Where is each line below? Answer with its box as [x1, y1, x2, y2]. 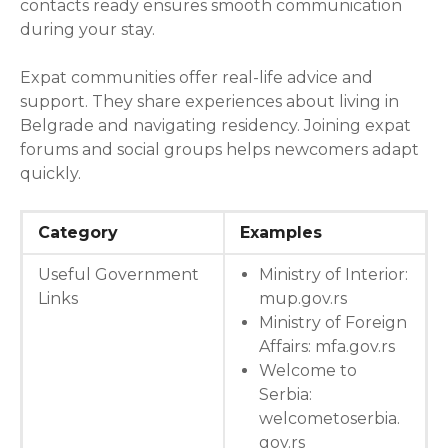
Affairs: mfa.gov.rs [259, 336, 396, 356]
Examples [240, 222, 322, 242]
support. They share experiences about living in [20, 91, 399, 111]
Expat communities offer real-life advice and [20, 67, 373, 87]
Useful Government [38, 264, 199, 284]
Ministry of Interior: [259, 264, 409, 284]
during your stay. [20, 19, 155, 39]
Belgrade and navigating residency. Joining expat [20, 115, 411, 135]
